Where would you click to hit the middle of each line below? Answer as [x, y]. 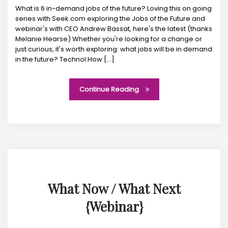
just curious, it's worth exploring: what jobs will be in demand [114, 49]
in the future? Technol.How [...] [65, 60]
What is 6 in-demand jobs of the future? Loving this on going [113, 9]
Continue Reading [110, 90]
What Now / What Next [114, 189]
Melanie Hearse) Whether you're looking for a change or [109, 39]
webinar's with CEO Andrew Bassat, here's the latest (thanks [114, 29]
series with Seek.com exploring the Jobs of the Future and [110, 19]
